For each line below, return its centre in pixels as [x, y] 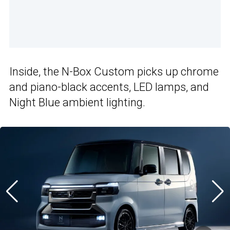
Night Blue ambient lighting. [77, 103]
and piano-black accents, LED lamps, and [109, 87]
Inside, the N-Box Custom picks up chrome [114, 72]
